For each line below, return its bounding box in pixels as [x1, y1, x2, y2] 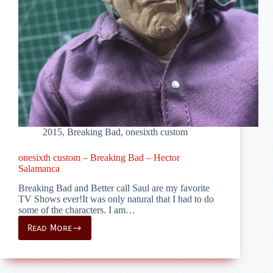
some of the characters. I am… [18, 205, 135, 216]
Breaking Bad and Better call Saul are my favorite [18, 183, 210, 194]
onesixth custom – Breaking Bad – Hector [18, 152, 180, 163]
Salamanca [18, 163, 60, 174]
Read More [27, 222, 72, 234]
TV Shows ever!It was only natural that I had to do [18, 194, 214, 205]
